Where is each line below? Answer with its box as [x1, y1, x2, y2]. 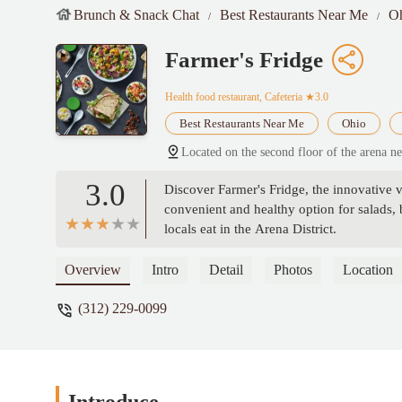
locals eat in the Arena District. [164, 222, 336, 237]
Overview [65, 262, 121, 278]
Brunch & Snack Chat [74, 7, 199, 22]
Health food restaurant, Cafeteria [165, 91, 302, 104]
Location [343, 262, 393, 278]
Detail [209, 262, 243, 278]
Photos [274, 262, 312, 278]
